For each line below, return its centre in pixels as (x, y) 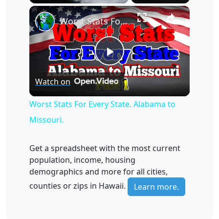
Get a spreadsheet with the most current (105, 148)
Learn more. (156, 186)
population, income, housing (82, 160)
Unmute (54, 8)
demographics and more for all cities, (99, 171)
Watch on (53, 81)
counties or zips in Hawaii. (78, 186)
